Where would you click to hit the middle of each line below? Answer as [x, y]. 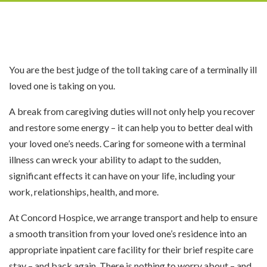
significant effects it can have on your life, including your [122, 176]
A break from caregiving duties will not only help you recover [132, 111]
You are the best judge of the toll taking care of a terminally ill [133, 70]
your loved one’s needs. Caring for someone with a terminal [127, 144]
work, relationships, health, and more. [84, 192]
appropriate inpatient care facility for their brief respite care [131, 250]
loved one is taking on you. [62, 86]
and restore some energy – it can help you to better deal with [131, 128]
